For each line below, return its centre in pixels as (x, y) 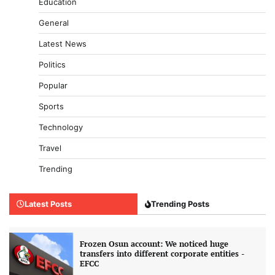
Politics (52, 65)
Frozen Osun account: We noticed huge (154, 244)
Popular (53, 86)
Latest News (63, 44)
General (54, 23)
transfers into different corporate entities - (162, 254)
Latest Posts (48, 204)
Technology (61, 127)
